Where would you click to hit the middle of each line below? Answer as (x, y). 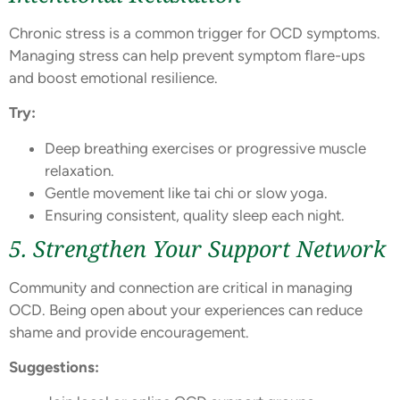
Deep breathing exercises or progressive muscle (205, 148)
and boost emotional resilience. (113, 77)
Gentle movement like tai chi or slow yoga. (186, 192)
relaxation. (79, 170)
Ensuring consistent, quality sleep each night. (195, 215)
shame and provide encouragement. (129, 332)
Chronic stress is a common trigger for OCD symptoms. (195, 33)
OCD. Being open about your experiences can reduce (186, 309)
